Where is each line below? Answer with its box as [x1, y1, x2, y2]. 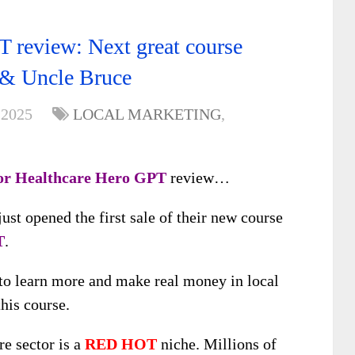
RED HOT [85, 335, 157, 353]
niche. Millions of [157, 335, 277, 353]
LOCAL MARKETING [73, 105, 221, 123]
